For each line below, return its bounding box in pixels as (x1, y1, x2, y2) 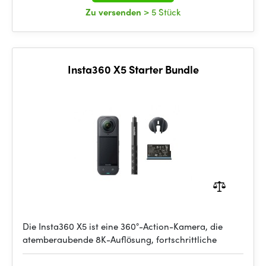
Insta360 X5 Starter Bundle (67, 62, 199, 77)
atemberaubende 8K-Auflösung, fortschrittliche (23, 233, 217, 246)
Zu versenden (85, 5, 144, 18)
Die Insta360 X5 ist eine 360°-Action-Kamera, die (23, 220, 223, 233)
